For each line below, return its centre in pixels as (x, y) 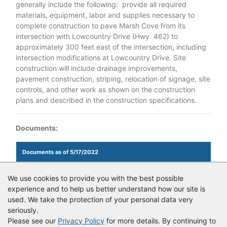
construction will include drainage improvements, (97, 68)
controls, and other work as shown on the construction (105, 89)
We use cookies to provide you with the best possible (96, 178)
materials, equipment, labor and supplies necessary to (105, 15)
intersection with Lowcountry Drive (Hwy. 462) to (97, 36)
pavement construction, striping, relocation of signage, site (113, 79)
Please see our (33, 221)
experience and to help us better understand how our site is (106, 189)
